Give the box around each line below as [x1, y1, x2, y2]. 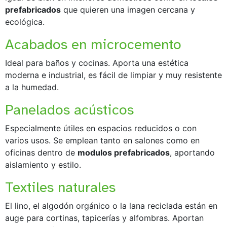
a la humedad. [5, 82, 59, 92]
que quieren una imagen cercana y [61, 4, 195, 15]
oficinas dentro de [5, 147, 78, 158]
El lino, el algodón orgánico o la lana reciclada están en [5, 200, 217, 211]
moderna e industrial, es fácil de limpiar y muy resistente [5, 69, 222, 80]
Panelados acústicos [5, 100, 134, 119]
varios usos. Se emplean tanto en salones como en [5, 135, 200, 145]
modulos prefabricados [78, 147, 170, 158]
